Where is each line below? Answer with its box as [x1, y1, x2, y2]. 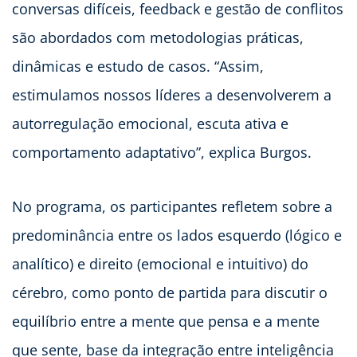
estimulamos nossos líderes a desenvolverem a [12, 85, 331, 105]
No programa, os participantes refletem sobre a [12, 197, 332, 217]
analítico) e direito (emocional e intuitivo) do [12, 254, 308, 274]
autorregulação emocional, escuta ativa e [12, 114, 288, 134]
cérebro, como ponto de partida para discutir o [12, 283, 328, 303]
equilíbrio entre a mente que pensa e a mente [12, 312, 320, 331]
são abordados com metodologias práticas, [12, 28, 304, 48]
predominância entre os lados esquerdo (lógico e [12, 226, 342, 245]
